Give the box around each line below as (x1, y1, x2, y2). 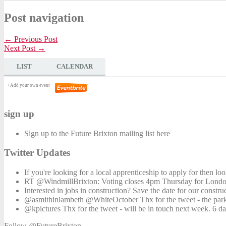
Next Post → (4, 44, 45, 53)
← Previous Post (4, 35, 58, 44)
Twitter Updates (4, 147, 70, 158)
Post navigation (4, 11, 84, 25)
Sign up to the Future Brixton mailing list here (24, 129, 170, 138)
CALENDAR (56, 63, 93, 71)
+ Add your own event (7, 83, 51, 88)
